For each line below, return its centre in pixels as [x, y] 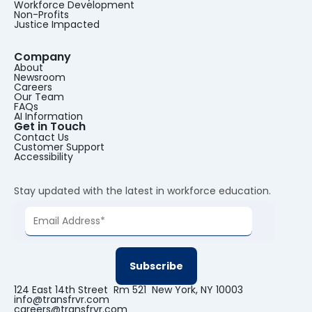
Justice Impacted [57, 25]
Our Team [39, 97]
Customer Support [59, 147]
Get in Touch [50, 127]
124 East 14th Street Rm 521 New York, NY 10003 [131, 290]
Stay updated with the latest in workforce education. [142, 191]
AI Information [48, 117]
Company [42, 57]
